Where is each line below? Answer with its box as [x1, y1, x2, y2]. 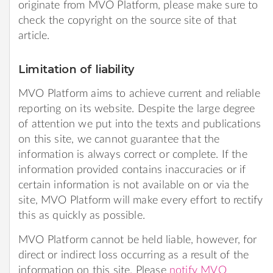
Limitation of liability [18, 62, 135, 76]
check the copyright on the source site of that [18, 15, 237, 26]
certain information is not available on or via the [18, 179, 249, 191]
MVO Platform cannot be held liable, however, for [18, 234, 257, 246]
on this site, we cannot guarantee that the [18, 133, 220, 145]
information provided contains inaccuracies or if [18, 164, 246, 175]
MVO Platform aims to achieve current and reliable [18, 88, 260, 99]
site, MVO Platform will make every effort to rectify [18, 194, 263, 206]
